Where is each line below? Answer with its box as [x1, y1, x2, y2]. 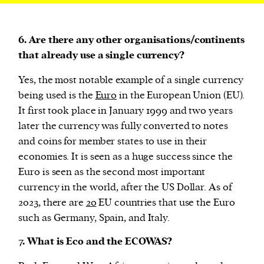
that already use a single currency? [18, 48, 184, 62]
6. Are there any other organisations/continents [18, 33, 245, 47]
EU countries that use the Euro [96, 196, 235, 209]
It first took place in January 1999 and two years [18, 104, 233, 117]
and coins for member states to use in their [18, 134, 207, 148]
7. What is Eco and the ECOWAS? [18, 235, 173, 249]
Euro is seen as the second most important [18, 165, 206, 179]
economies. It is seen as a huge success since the [18, 150, 233, 163]
